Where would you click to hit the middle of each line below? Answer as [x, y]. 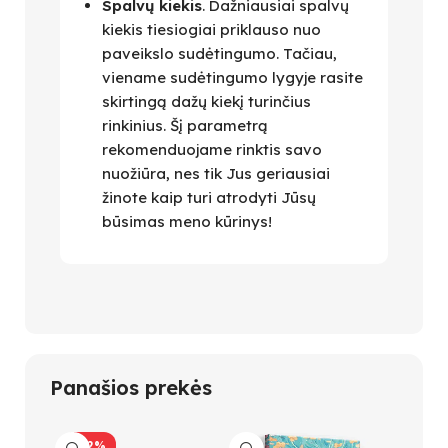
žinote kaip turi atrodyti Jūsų [209, 197]
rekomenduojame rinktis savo [212, 149]
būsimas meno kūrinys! [187, 221]
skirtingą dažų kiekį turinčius [206, 101]
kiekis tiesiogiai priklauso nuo [211, 29]
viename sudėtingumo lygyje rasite [232, 77]
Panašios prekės [131, 387]
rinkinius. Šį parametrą [185, 125]
